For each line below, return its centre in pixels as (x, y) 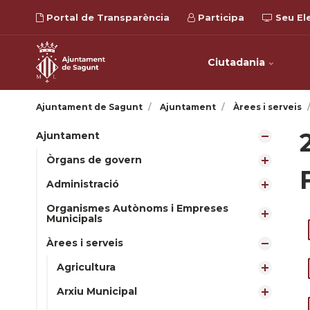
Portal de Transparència (107, 17)
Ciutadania (237, 62)
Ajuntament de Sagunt (89, 107)
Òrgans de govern (94, 160)
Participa (220, 17)
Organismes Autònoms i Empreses (137, 208)
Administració (83, 184)
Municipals (74, 219)
